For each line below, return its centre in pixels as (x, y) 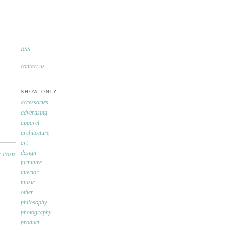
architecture (35, 133)
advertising (34, 113)
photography (36, 213)
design (28, 153)
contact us (33, 67)
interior (30, 173)
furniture (31, 163)
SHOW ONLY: (40, 92)
